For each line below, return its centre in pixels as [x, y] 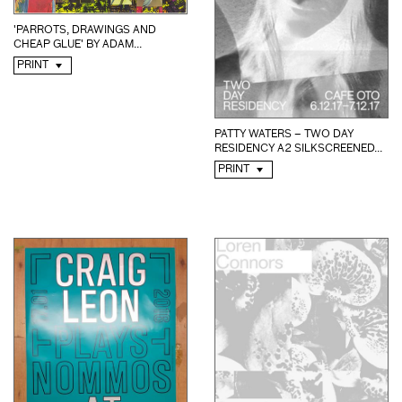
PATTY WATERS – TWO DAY [284, 134]
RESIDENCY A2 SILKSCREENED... [298, 149]
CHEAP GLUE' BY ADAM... [78, 44]
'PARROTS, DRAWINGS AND [85, 30]
